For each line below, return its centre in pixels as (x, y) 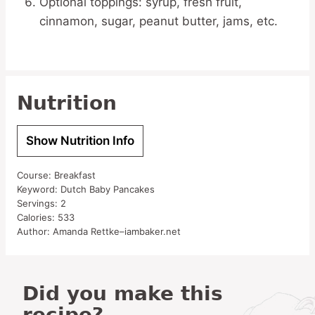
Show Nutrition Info (80, 141)
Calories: (37, 217)
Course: (36, 175)
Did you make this (31, 294)
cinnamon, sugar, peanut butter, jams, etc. (159, 21)
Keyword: (39, 189)
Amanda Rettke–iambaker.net (117, 231)
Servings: (39, 203)
